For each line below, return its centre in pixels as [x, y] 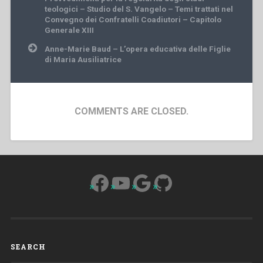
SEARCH [28, 247]
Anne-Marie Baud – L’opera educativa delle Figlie [137, 48]
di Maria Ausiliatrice [83, 59]
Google [165, 182]
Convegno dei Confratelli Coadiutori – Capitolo [133, 19]
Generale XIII [69, 30]
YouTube [150, 182]
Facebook [135, 182]
